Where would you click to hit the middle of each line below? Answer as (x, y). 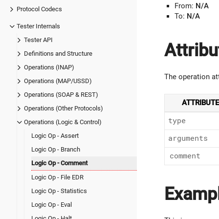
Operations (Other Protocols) (64, 108)
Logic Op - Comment (59, 163)
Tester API (38, 40)
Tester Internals (38, 26)
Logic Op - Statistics (59, 191)
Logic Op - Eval (52, 204)
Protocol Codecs (39, 9)
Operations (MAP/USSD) (58, 81)
